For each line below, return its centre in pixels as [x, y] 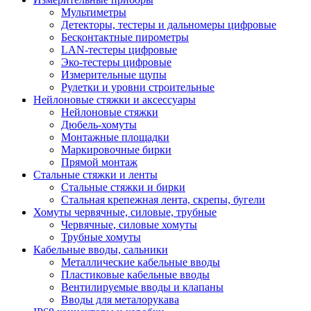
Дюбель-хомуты [99, 125]
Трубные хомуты [101, 237]
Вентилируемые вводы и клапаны [142, 287]
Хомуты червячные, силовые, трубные [125, 212]
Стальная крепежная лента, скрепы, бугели [163, 200]
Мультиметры [94, 12]
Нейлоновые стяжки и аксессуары [115, 100]
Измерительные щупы [114, 75]
